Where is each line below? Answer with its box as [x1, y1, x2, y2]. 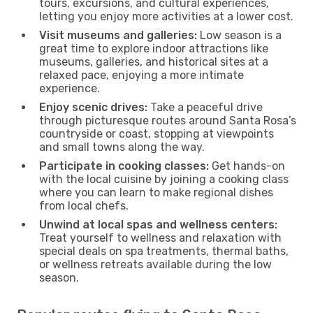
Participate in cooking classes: [39, 159, 209, 173]
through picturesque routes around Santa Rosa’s [39, 113, 296, 127]
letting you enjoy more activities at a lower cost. [39, 9, 293, 23]
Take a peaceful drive [147, 100, 263, 114]
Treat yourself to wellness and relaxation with [39, 231, 282, 245]
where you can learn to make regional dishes [39, 185, 273, 199]
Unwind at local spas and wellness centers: [39, 217, 277, 231]
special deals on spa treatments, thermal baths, [39, 244, 289, 258]
